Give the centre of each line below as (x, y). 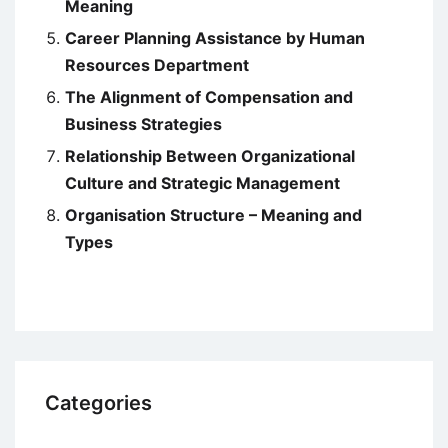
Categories (98, 403)
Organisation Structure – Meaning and (213, 215)
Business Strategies (143, 124)
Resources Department (157, 65)
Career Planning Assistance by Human (215, 38)
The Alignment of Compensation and (209, 97)
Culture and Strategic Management (202, 183)
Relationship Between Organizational (210, 156)
